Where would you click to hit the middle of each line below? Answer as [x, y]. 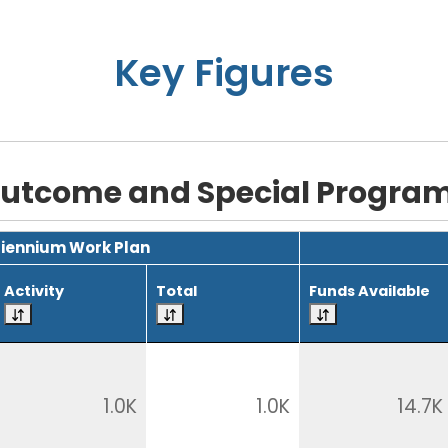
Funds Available [369, 291]
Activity [33, 291]
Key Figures [224, 73]
